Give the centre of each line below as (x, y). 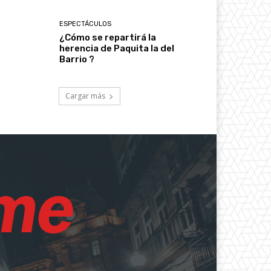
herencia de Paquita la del (117, 48)
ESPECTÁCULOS (86, 24)
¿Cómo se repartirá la (108, 37)
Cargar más (85, 96)
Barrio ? (77, 59)
